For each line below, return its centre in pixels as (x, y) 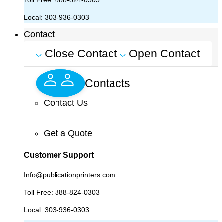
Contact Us (66, 103)
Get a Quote (68, 133)
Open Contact (164, 54)
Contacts (107, 83)
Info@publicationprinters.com (70, 175)
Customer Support (59, 155)
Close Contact (81, 54)
